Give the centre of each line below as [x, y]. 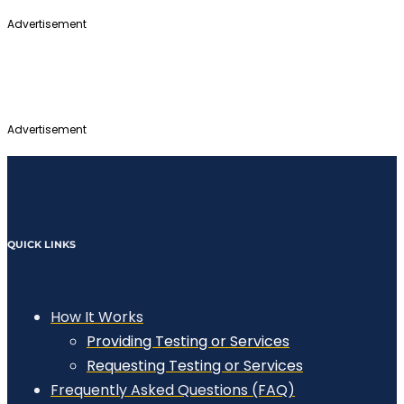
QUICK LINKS [41, 244]
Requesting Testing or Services [195, 365]
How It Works [97, 317]
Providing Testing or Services [188, 341]
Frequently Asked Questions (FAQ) [173, 390]
